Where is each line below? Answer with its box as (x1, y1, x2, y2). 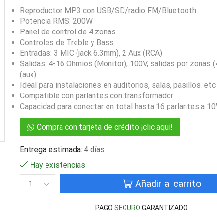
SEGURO (114, 204, 141, 212)
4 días (83, 145, 105, 155)
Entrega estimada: (19, 145, 82, 155)
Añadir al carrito (135, 178, 201, 190)
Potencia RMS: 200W (19, 16, 93, 26)
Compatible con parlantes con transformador (19, 91, 173, 101)
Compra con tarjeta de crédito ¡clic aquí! (36, 123, 173, 132)
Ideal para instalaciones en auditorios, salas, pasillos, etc (19, 80, 216, 90)
